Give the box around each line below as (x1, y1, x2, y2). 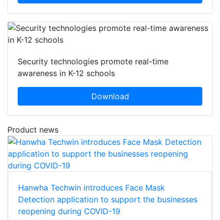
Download (91, 91, 129, 102)
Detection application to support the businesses (18, 194, 197, 205)
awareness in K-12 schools (18, 68, 115, 79)
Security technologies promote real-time (18, 56, 168, 67)
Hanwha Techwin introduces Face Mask (18, 183, 165, 193)
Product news (7, 125, 58, 135)
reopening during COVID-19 (18, 206, 120, 217)
